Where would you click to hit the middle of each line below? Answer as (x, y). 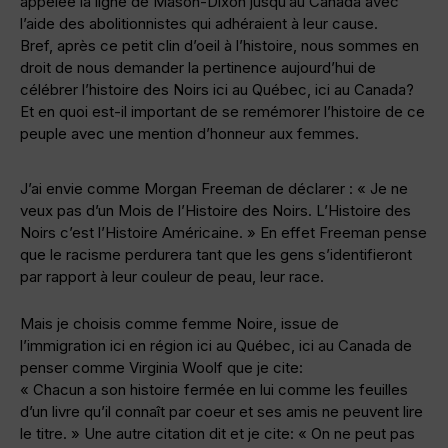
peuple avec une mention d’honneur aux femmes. (189, 134)
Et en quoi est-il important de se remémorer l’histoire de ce (222, 112)
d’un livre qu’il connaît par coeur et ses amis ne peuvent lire (221, 412)
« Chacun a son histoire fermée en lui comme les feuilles (214, 390)
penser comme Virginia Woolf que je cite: (161, 368)
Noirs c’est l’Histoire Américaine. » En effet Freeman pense (223, 233)
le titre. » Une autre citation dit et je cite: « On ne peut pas (217, 434)
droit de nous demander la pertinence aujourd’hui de (198, 68)
